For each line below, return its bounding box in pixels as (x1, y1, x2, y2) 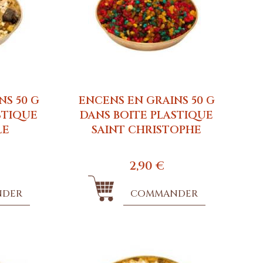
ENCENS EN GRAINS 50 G (78, 93, 215, 108)
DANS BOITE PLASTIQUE (80, 107, 214, 123)
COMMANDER (130, 187, 198, 200)
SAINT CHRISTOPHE (92, 122, 202, 137)
